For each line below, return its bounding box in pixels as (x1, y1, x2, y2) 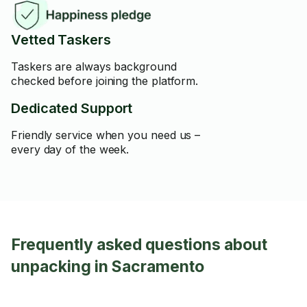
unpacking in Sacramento (11, 257, 204, 276)
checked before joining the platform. (11, 74, 199, 88)
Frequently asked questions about (11, 235, 267, 254)
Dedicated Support (11, 100, 133, 116)
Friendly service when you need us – (11, 128, 201, 142)
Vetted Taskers (11, 32, 111, 48)
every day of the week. (11, 143, 130, 156)
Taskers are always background (11, 60, 177, 73)
